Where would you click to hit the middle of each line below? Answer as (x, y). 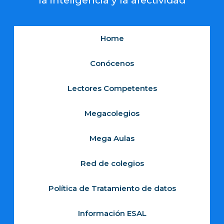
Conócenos (112, 63)
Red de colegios (112, 163)
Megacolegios (112, 113)
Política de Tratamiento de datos (112, 188)
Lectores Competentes (112, 88)
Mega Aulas (112, 138)
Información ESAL (112, 213)
